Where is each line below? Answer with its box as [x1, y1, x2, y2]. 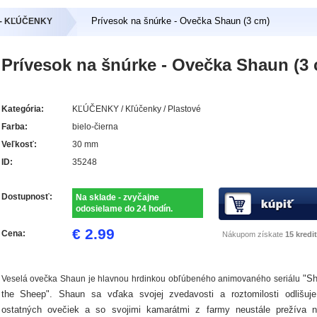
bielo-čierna [71, 121, 118, 132]
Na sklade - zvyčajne [75, 192, 159, 202]
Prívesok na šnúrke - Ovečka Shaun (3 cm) [91, 15, 270, 26]
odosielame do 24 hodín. [75, 203, 173, 214]
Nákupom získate [222, 229, 285, 238]
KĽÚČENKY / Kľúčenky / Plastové [71, 103, 201, 114]
